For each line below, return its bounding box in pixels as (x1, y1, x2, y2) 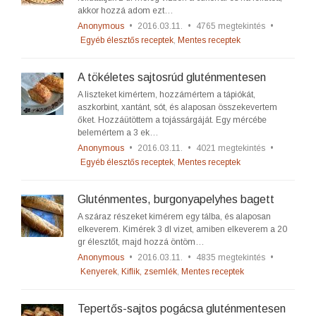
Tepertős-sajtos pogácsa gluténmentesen (78, 303, 286, 315)
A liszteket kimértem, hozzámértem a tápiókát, (78, 90, 255, 99)
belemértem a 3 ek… (78, 128, 159, 138)
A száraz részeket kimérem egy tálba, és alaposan (78, 212, 271, 221)
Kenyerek (80, 267, 117, 276)
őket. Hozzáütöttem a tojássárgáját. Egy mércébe (78, 115, 267, 125)
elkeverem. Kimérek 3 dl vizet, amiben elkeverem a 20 (78, 224, 287, 234)
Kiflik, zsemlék (121, 267, 177, 276)
